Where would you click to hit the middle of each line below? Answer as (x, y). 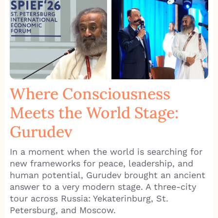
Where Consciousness (90, 94)
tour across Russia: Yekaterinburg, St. (89, 199)
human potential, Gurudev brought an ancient (108, 175)
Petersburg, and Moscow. (64, 210)
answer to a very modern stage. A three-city (103, 187)
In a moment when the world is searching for (106, 152)
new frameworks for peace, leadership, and (101, 163)
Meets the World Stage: (94, 113)
